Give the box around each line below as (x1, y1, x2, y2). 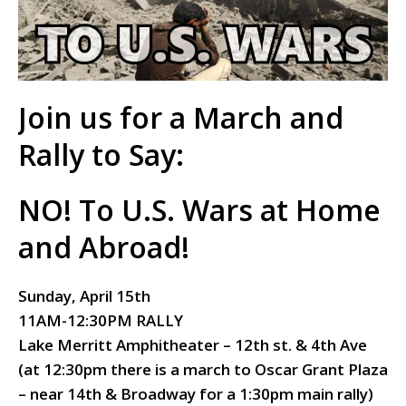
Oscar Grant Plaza (255, 358, 388, 380)
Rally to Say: (18, 134, 184, 174)
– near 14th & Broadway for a (18, 382, 239, 404)
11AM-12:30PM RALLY (18, 309, 183, 331)
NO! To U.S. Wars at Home (18, 189, 381, 229)
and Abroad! (18, 227, 189, 266)
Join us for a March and (18, 97, 343, 137)
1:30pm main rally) (239, 382, 373, 404)
